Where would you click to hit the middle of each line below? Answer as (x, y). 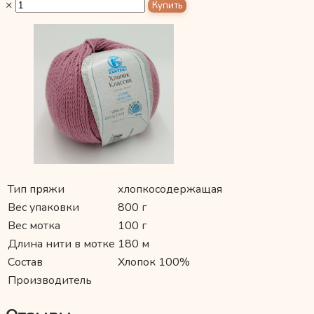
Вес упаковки (43, 208)
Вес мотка (34, 226)
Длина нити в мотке (61, 244)
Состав (25, 262)
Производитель (50, 281)
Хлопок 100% (154, 262)
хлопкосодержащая (170, 190)
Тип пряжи (36, 190)
